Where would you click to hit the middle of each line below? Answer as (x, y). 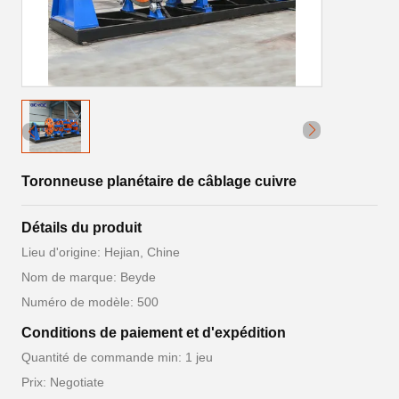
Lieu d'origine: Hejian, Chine (101, 252)
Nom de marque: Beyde (89, 277)
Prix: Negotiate (63, 382)
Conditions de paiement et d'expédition (154, 333)
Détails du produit (81, 228)
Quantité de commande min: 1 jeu (117, 357)
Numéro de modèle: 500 (90, 302)
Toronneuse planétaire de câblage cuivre (159, 181)
